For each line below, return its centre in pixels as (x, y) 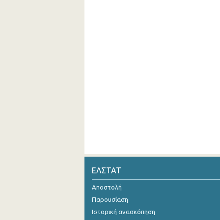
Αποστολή (107, 187)
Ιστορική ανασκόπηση (124, 212)
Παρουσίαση (110, 199)
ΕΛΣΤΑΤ (107, 170)
